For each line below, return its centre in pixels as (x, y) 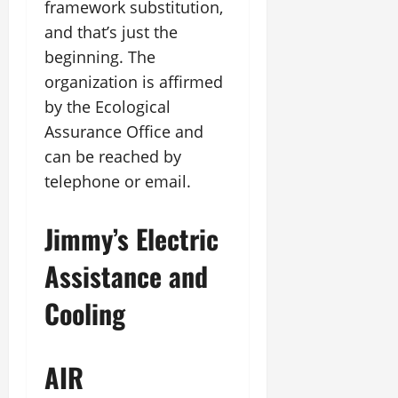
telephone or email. (118, 181)
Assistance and (126, 276)
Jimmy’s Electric (131, 239)
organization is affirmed (134, 82)
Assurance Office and (124, 131)
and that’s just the (111, 32)
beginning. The (100, 57)
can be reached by (113, 156)
